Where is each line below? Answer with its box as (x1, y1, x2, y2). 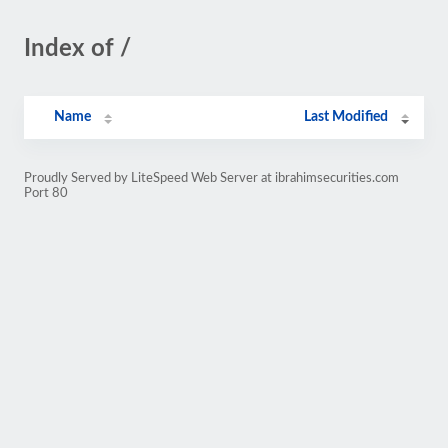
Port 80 (24, 187, 68, 199)
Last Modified (304, 110, 389, 124)
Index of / (24, 37, 131, 61)
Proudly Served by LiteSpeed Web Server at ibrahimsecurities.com (24, 172, 399, 184)
